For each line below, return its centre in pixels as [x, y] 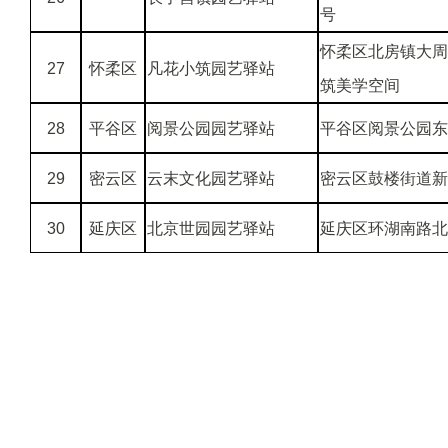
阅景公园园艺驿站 [211, 128]
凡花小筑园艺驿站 [211, 68]
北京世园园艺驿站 [211, 228]
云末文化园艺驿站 [211, 178]
